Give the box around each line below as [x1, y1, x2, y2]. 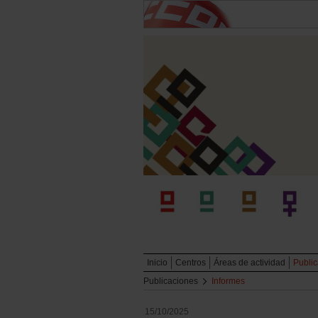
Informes [212, 276, 245, 287]
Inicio [147, 258, 168, 268]
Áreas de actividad [214, 258, 285, 268]
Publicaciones [143, 276, 198, 287]
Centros [175, 258, 206, 268]
